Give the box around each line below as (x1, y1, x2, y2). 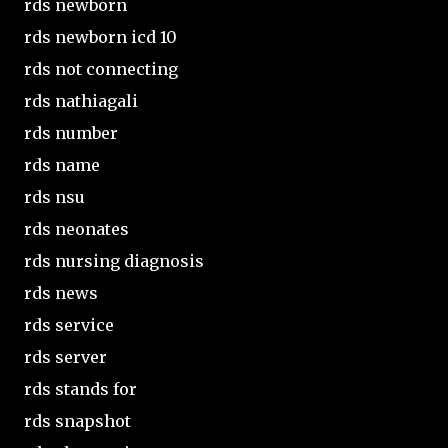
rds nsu (24, 186, 85, 207)
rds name (24, 154, 100, 175)
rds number (24, 122, 118, 143)
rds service (24, 314, 114, 335)
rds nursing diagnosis (24, 250, 204, 271)
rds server (24, 346, 107, 367)
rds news (24, 282, 98, 303)
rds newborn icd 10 (24, 26, 177, 47)
